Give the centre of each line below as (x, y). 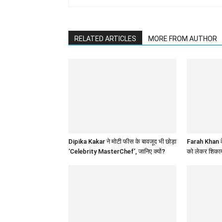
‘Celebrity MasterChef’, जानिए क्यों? (117, 152)
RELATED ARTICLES (105, 39)
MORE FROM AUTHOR (183, 39)
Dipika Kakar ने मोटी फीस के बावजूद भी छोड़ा (122, 142)
